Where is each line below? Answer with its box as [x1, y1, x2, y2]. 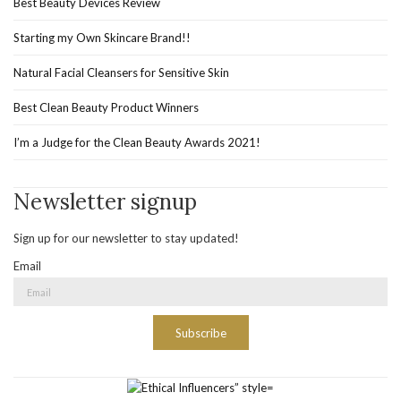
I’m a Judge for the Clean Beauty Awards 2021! [13, 134, 260, 149]
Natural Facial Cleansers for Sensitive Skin [13, 64, 229, 80]
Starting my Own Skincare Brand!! [13, 30, 191, 45]
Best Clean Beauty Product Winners [13, 99, 199, 115]
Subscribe [175, 325, 226, 340]
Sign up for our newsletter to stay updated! [13, 230, 239, 245]
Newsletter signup [13, 187, 197, 216]
